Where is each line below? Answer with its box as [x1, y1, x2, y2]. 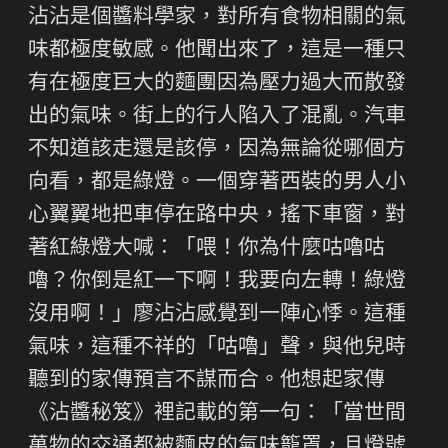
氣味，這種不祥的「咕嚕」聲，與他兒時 [28, 337, 406, 359]
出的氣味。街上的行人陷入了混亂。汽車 [28, 106, 406, 128]
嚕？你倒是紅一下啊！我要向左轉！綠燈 [28, 271, 406, 293]
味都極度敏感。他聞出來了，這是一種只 [28, 40, 406, 62]
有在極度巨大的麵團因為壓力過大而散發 [28, 73, 406, 95]
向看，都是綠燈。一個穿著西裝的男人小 [28, 172, 406, 194]
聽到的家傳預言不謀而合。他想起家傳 [28, 370, 385, 392]
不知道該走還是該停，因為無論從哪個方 [28, 139, 406, 161]
